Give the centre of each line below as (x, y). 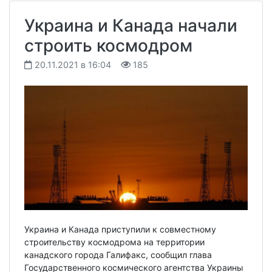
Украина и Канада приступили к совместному (120, 229)
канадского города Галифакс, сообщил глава (118, 255)
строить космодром (108, 45)
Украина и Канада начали (131, 25)
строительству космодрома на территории (114, 242)
